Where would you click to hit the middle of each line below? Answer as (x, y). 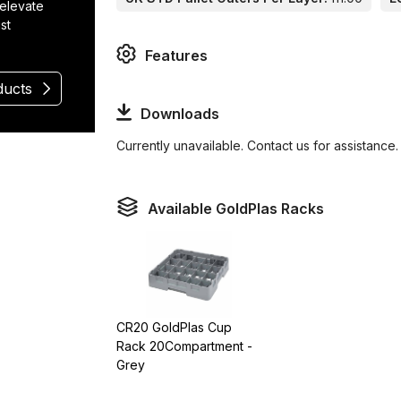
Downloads (179, 113)
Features (177, 56)
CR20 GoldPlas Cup (175, 327)
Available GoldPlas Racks (236, 209)
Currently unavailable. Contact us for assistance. (258, 145)
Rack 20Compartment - (185, 346)
